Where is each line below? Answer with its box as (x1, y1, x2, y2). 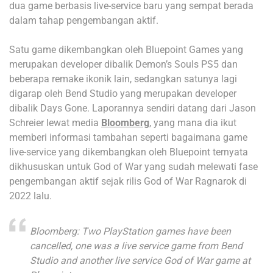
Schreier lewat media (9, 117, 101, 129)
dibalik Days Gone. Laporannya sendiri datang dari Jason (9, 102, 256, 114)
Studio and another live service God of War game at (30, 255, 250, 266)
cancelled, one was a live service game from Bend (30, 240, 243, 252)
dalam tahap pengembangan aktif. (9, 15, 158, 26)
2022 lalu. (9, 190, 52, 202)
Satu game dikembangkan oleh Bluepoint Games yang (9, 44, 243, 55)
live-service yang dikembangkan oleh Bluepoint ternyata (9, 146, 248, 158)
